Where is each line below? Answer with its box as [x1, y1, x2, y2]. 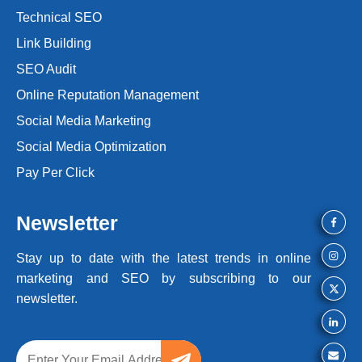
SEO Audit [16, 61, 77, 76]
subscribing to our [188, 271, 311, 285]
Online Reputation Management [16, 87, 200, 102]
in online [250, 250, 311, 265]
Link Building [16, 36, 92, 50]
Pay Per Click [16, 165, 95, 179]
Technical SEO [16, 10, 103, 24]
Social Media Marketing [16, 113, 152, 128]
